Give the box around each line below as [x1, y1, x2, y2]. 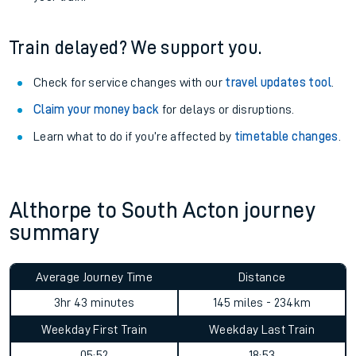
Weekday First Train [41, 323, 148, 336]
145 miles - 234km [212, 296, 311, 309]
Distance [238, 271, 286, 284]
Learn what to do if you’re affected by [33, 130, 234, 143]
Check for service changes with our [33, 76, 226, 89]
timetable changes [234, 130, 339, 143]
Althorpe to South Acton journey [10, 199, 315, 222]
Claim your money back [33, 103, 160, 116]
